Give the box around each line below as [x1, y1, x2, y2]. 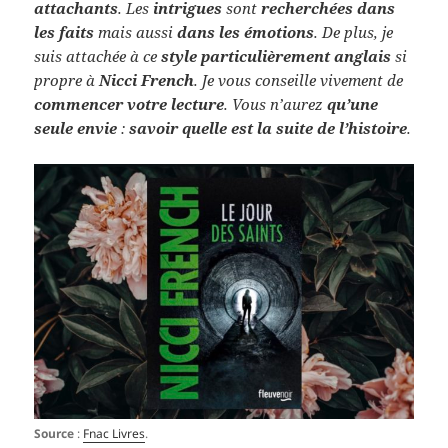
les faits [34, 21, 95, 42]
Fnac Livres [83, 424, 146, 442]
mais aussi [94, 21, 178, 42]
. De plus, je [314, 21, 394, 42]
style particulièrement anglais [161, 45, 392, 66]
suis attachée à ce [34, 45, 162, 66]
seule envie [34, 117, 118, 138]
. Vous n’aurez [224, 93, 328, 114]
